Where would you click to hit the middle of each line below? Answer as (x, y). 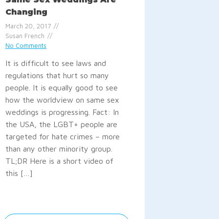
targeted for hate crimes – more (62, 136)
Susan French (25, 36)
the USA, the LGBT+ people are (61, 124)
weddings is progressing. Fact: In (62, 112)
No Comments (26, 45)
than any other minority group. (59, 148)
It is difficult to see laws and (55, 63)
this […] (19, 173)
